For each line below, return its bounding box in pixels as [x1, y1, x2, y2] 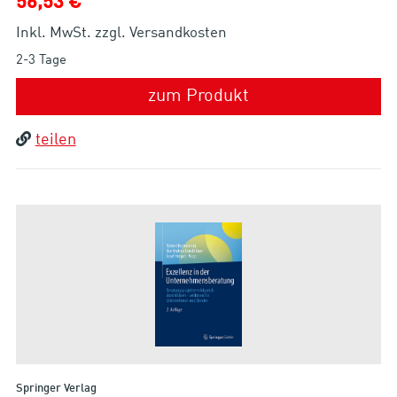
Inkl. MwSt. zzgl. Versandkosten [15, 25, 227, 41]
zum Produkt [148, 87, 249, 105]
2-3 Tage [15, 53, 66, 67]
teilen [35, 131, 76, 148]
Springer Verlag [15, 382, 97, 394]
